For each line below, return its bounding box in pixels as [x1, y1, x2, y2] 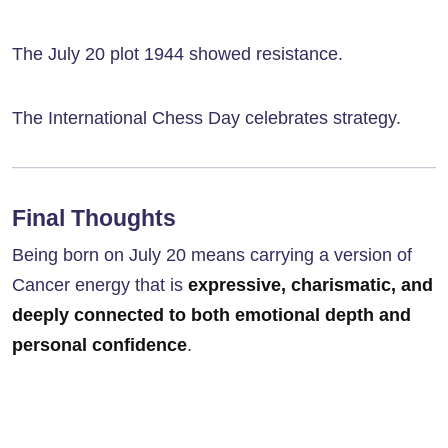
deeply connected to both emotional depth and [12, 305, 411, 326]
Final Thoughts [12, 205, 176, 232]
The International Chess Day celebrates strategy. [12, 108, 401, 129]
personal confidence [12, 335, 187, 356]
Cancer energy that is [12, 275, 188, 296]
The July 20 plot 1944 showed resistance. [12, 44, 343, 65]
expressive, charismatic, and [188, 275, 433, 296]
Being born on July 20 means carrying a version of [12, 245, 412, 266]
